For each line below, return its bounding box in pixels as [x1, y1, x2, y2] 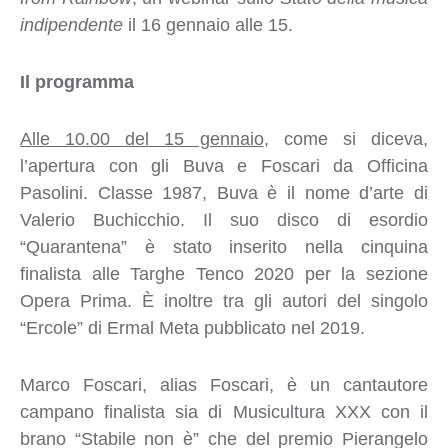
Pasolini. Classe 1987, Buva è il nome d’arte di [19, 182, 428, 203]
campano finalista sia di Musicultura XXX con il [19, 401, 428, 422]
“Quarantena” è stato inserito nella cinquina [19, 236, 428, 257]
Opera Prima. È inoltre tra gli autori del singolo [19, 290, 428, 311]
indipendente [19, 14, 128, 35]
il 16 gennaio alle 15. [127, 14, 293, 35]
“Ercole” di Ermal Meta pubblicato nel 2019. [19, 317, 365, 338]
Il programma [19, 71, 134, 92]
